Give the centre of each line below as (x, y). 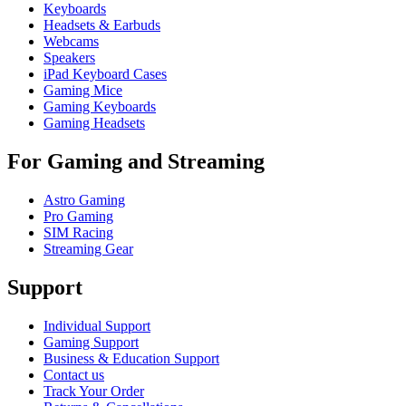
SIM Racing (78, 233)
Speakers (69, 58)
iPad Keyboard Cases (105, 74)
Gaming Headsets (94, 123)
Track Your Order (94, 391)
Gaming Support (91, 342)
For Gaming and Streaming (136, 162)
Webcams (71, 42)
